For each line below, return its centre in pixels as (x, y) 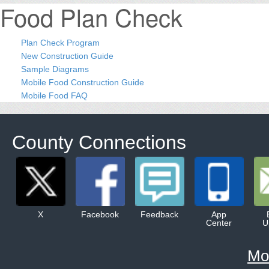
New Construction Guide (67, 56)
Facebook (100, 214)
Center (219, 222)
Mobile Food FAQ (54, 95)
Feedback (159, 214)
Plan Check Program (60, 42)
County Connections (99, 142)
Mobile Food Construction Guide (83, 82)
